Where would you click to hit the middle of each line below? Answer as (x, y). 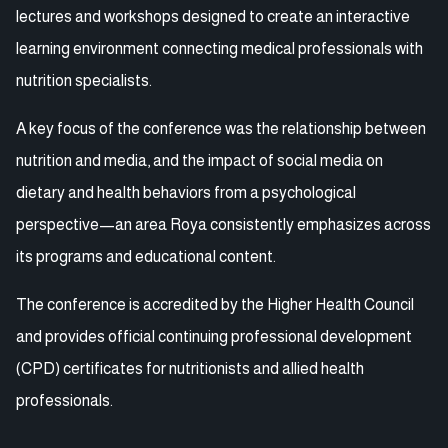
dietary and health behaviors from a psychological (186, 192)
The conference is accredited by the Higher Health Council (215, 304)
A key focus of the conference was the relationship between (221, 128)
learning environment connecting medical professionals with (219, 48)
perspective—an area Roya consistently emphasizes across (223, 224)
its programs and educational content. (146, 256)
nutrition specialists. (84, 80)
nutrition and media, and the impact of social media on (199, 160)
